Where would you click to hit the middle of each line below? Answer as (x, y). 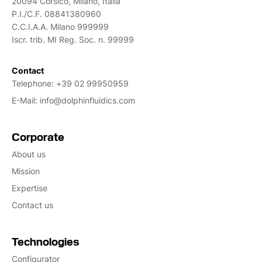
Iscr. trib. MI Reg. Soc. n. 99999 (73, 39)
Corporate (38, 136)
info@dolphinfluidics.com (87, 100)
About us (29, 154)
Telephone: (34, 83)
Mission (26, 171)
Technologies (45, 240)
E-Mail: (26, 100)
